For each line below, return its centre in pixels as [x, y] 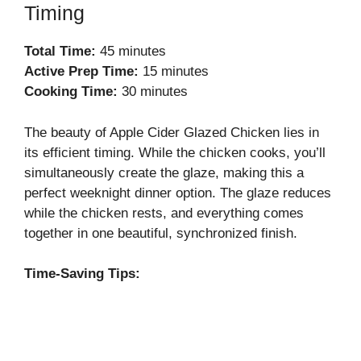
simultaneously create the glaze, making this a [164, 172]
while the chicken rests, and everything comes [164, 213]
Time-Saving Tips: [82, 274]
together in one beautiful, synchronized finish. [161, 233]
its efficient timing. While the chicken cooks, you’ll [175, 152]
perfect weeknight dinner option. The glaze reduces [178, 193]
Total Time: [60, 51]
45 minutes [131, 51]
